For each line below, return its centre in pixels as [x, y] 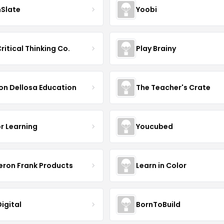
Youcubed [154, 126]
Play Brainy [156, 48]
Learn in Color [161, 165]
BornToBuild [158, 204]
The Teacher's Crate [173, 87]
